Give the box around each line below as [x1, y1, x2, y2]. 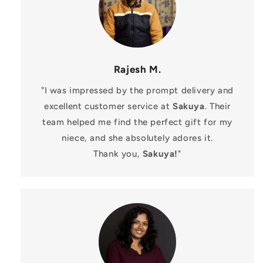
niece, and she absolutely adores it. [62, 133, 213, 144]
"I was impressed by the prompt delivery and [41, 85, 234, 96]
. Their [204, 101, 231, 112]
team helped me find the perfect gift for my [42, 117, 232, 128]
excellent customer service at [44, 101, 173, 112]
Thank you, [93, 149, 143, 160]
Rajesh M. [113, 63, 161, 76]
